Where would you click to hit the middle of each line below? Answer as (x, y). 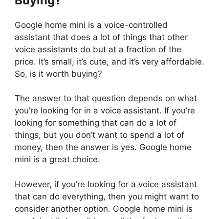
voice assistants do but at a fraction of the (98, 49)
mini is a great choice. (57, 160)
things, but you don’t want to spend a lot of (99, 135)
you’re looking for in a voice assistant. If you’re (105, 111)
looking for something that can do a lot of (96, 123)
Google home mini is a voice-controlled (91, 25)
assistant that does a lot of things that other (101, 37)
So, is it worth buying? (58, 74)
